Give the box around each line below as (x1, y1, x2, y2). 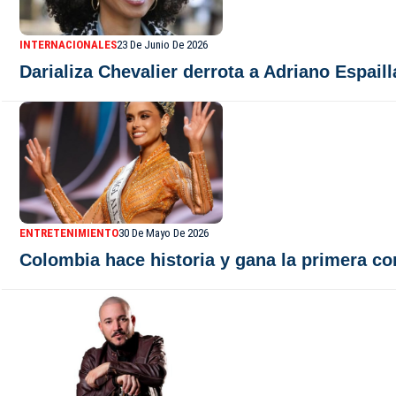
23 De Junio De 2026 (117, 38, 208, 51)
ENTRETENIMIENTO (19, 226, 118, 240)
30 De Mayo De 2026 (118, 226, 209, 240)
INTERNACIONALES (19, 38, 117, 51)
